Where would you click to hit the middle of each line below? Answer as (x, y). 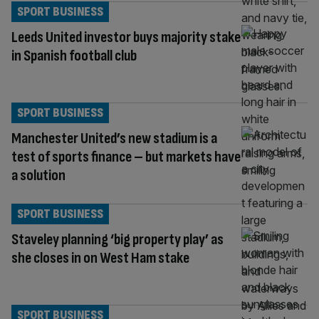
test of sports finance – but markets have (126, 157)
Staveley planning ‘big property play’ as (117, 239)
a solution (38, 175)
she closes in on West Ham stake (100, 258)
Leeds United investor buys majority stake (126, 37)
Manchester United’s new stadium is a (114, 138)
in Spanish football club (74, 56)
